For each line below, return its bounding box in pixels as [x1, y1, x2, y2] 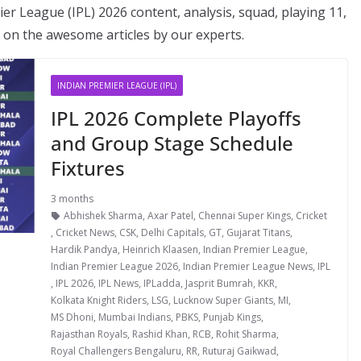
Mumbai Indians [98, 310, 171, 324]
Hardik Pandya [50, 243, 118, 256]
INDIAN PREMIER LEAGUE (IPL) [56, 80, 176, 91]
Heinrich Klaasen [122, 243, 198, 256]
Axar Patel [147, 209, 193, 222]
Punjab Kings [202, 310, 261, 324]
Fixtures [50, 155, 125, 181]
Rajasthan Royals [50, 327, 127, 341]
